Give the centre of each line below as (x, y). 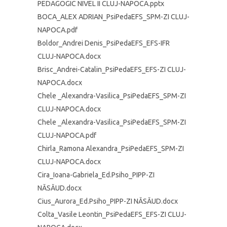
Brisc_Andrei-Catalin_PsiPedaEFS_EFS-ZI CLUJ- (112, 69)
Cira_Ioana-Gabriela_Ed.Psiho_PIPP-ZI (96, 175)
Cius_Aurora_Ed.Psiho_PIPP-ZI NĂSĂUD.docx (108, 201)
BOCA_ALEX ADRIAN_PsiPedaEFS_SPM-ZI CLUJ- (113, 17)
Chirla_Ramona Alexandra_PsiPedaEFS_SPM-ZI (111, 148)
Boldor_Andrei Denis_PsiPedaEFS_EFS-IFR (104, 43)
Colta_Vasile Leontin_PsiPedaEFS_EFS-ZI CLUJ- (112, 214)
